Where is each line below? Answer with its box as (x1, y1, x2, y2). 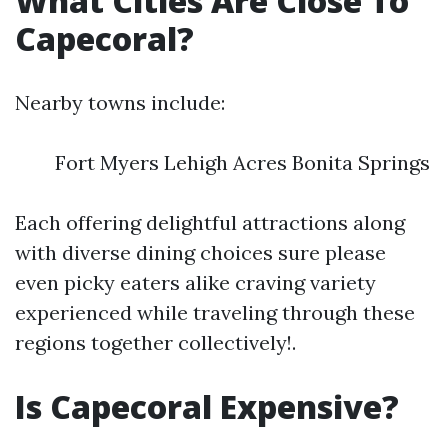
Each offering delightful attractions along (15, 210, 405, 235)
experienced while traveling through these (15, 300, 415, 325)
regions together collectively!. (15, 330, 296, 355)
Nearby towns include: (15, 90, 225, 115)
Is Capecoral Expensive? (15, 385, 399, 428)
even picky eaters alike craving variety (15, 270, 376, 295)
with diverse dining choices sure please (15, 240, 386, 265)
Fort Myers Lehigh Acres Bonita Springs (55, 150, 430, 175)
